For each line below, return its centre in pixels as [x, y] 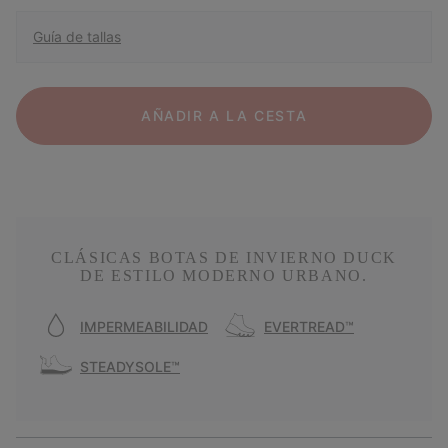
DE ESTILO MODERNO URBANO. [224, 276]
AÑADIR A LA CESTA [224, 115]
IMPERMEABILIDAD [144, 327]
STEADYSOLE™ [130, 367]
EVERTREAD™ [309, 327]
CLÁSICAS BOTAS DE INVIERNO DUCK [224, 258]
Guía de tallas [77, 36]
